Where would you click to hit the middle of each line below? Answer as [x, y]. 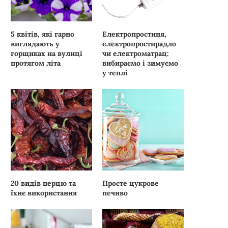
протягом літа [36, 63]
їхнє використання [44, 193]
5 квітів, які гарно [42, 34]
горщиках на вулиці [47, 53]
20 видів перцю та [43, 183]
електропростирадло [139, 44]
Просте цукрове [131, 183]
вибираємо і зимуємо [140, 63]
